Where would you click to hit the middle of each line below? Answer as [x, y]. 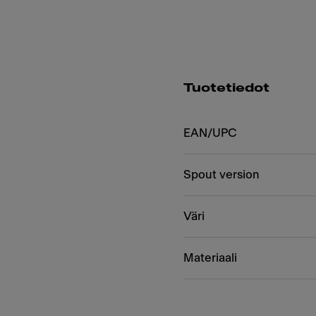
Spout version [221, 175]
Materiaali [210, 258]
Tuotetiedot [226, 88]
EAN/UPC [210, 133]
